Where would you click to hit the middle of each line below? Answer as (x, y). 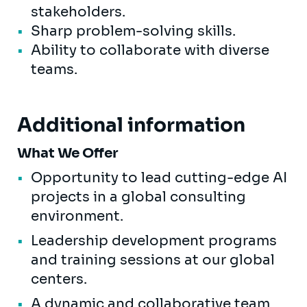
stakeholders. (80, 12)
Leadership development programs (154, 241)
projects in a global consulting (138, 197)
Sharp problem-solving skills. (135, 31)
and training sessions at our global (153, 260)
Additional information (131, 125)
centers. (61, 279)
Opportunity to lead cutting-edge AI (159, 177)
